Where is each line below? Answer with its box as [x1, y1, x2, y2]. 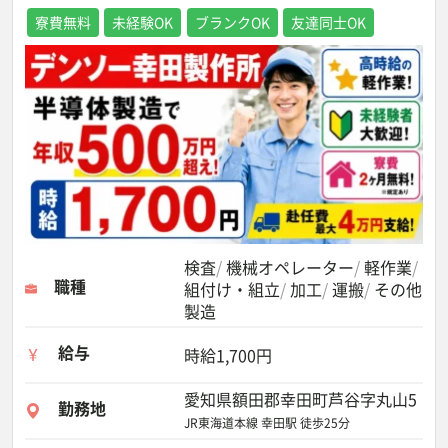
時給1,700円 [184, 343, 272, 367]
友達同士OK [291, 12, 367, 32]
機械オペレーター [226, 255, 354, 279]
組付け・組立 [184, 277, 280, 301]
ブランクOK [194, 12, 270, 32]
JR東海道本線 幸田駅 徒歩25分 [184, 414, 350, 432]
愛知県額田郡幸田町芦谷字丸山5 [184, 387, 417, 411]
